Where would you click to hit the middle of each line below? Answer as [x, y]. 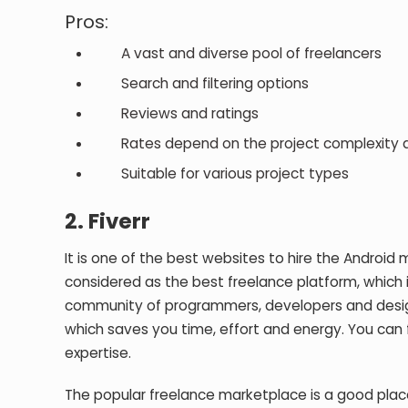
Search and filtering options [201, 83]
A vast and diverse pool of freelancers [237, 53]
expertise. [98, 352]
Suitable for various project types [221, 173]
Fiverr [120, 221]
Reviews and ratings [176, 113]
